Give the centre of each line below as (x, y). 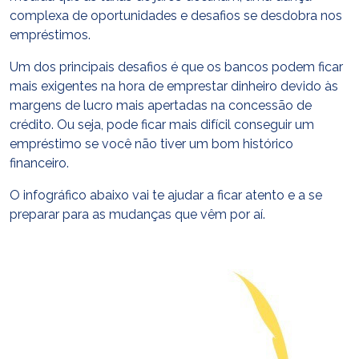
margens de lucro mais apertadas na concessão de (161, 105)
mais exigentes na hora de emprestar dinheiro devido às (174, 86)
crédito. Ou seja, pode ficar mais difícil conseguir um (162, 125)
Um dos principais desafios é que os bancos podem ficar (176, 67)
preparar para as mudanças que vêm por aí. (137, 214)
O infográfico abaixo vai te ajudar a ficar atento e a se (166, 195)
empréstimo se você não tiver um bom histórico (151, 144)
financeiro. (39, 163)
